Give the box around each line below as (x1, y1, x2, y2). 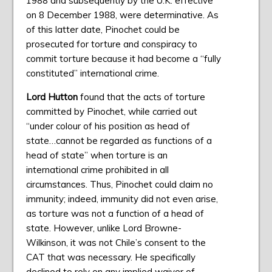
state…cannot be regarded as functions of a (25, 135, 212, 147)
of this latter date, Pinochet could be (25, 24, 180, 36)
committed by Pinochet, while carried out (25, 106, 197, 118)
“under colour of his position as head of (25, 120, 190, 132)
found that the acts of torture (80, 91, 205, 103)
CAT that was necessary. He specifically (25, 251, 195, 263)
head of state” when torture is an (25, 149, 168, 161)
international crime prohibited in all (25, 164, 169, 176)
